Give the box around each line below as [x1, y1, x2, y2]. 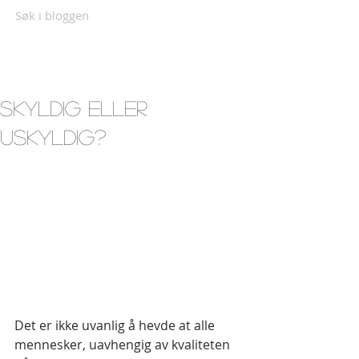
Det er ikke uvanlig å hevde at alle [14, 317, 218, 335]
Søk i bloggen [15, 7, 89, 23]
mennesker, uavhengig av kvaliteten [14, 336, 233, 354]
